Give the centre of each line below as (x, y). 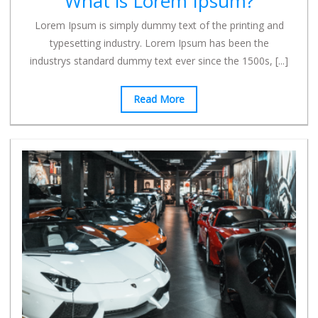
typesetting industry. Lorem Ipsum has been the (159, 43)
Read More (159, 99)
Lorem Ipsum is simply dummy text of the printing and (159, 26)
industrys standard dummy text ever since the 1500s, (153, 61)
